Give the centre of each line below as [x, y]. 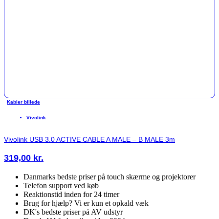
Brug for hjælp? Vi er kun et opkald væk [86, 203]
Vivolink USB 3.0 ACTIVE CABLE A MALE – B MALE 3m [89, 139]
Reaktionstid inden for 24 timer [71, 194]
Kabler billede [23, 102]
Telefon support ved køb [61, 185]
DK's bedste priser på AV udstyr [73, 212]
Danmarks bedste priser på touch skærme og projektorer [109, 176]
